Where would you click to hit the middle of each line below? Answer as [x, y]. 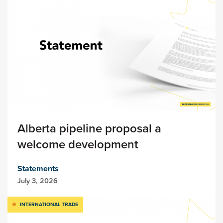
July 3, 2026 [38, 181]
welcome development [78, 145]
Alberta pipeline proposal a [89, 129]
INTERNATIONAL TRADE [49, 205]
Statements [38, 169]
